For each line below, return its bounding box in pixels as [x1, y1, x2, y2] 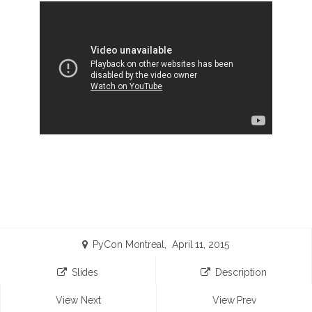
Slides [71, 267, 99, 278]
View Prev [212, 295, 257, 306]
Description [215, 267, 267, 278]
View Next [56, 295, 101, 306]
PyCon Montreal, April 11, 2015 [92, 239, 229, 250]
